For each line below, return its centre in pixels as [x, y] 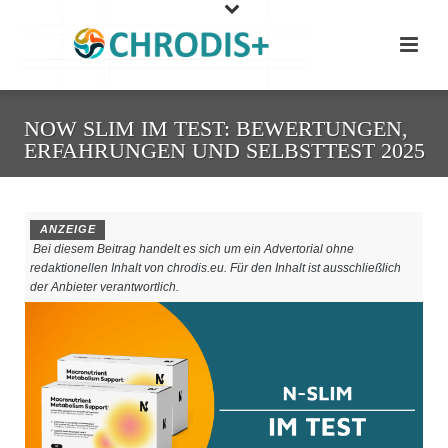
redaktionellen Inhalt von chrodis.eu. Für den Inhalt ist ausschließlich [215, 268]
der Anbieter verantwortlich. [104, 287]
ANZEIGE [67, 229]
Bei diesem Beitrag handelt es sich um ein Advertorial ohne [192, 249]
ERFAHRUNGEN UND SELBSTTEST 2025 [224, 151]
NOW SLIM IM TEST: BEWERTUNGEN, [215, 129]
